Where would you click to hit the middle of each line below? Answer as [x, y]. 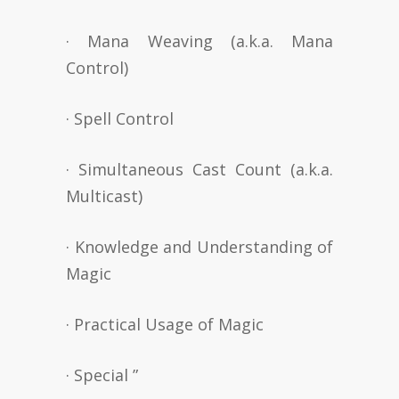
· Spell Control [120, 118]
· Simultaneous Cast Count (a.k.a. [199, 169]
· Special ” [102, 375]
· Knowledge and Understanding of [199, 246]
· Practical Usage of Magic [165, 324]
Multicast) [104, 195]
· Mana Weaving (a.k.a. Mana [199, 41]
